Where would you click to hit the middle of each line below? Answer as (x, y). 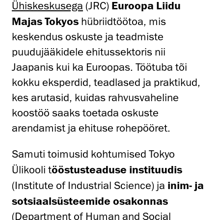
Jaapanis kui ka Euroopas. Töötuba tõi (99, 67)
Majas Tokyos (45, 21)
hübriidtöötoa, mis (122, 21)
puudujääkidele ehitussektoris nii (89, 52)
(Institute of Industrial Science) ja (90, 185)
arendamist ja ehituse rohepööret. (91, 128)
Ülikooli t (32, 169)
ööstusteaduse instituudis (117, 169)
